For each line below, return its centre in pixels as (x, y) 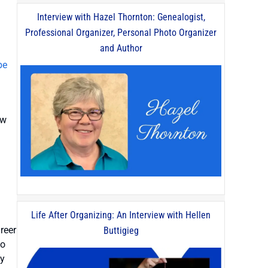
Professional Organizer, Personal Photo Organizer (121, 32)
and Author (121, 48)
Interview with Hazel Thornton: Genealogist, (121, 17)
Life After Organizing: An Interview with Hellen (121, 215)
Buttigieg (121, 231)
